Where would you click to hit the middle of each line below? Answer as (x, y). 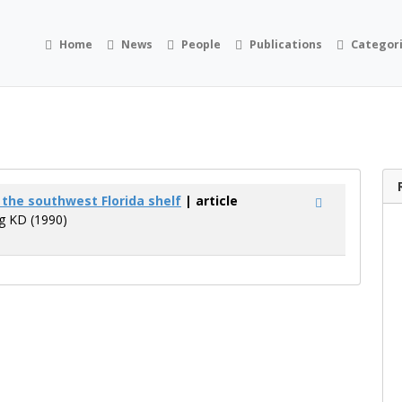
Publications (286, 44)
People (201, 44)
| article (210, 201)
